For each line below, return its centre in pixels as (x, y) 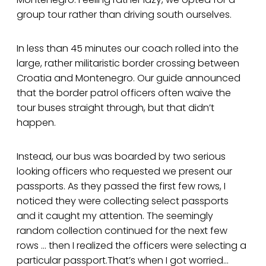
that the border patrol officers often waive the (124, 93)
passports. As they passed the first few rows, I (121, 186)
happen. (36, 123)
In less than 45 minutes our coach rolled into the (128, 49)
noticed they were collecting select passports (123, 201)
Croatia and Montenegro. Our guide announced (129, 78)
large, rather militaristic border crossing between (128, 64)
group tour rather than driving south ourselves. (124, 15)
